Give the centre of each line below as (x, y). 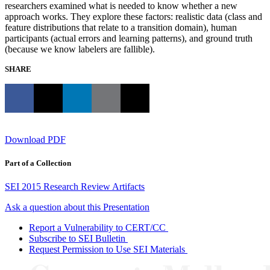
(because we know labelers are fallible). (80, 49)
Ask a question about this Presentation (77, 207)
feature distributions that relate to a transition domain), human (121, 27)
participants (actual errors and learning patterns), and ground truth (129, 38)
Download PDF (35, 139)
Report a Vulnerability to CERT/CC (97, 227)
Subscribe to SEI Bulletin (77, 238)
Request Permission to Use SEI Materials (107, 249)
